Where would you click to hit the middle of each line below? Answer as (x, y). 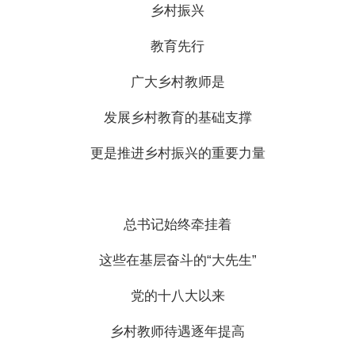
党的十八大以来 (177, 296)
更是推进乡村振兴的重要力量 (177, 153)
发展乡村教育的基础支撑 (177, 117)
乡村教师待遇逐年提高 (177, 331)
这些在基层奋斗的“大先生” (177, 260)
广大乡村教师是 (177, 82)
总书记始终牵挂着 (177, 224)
